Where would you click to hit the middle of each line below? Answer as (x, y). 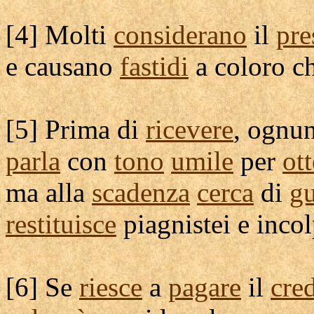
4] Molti (64, 35)
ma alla (49, 192)
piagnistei (177, 224)
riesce (111, 287)
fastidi (154, 66)
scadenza (141, 192)
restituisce (61, 224)
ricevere (190, 129)
